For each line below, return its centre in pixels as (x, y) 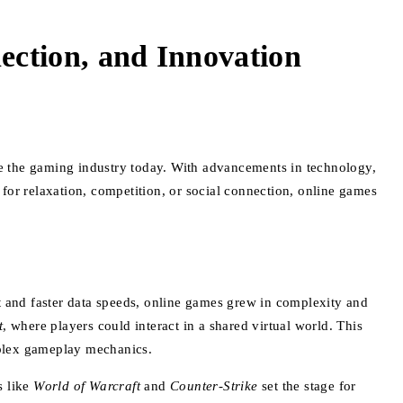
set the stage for (307, 385)
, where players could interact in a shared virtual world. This (183, 325)
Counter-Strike (214, 385)
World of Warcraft (87, 385)
